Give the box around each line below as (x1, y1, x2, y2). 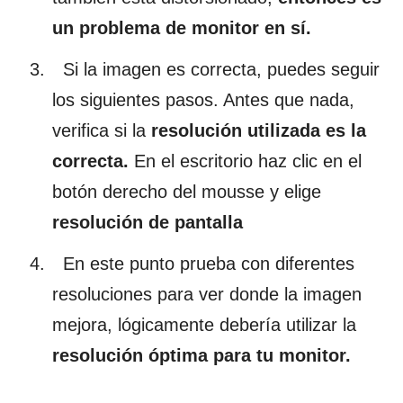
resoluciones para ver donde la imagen (52, 283, 362, 304)
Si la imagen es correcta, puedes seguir (52, 58, 380, 79)
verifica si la (52, 120, 151, 140)
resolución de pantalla (52, 211, 243, 232)
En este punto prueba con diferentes (52, 253, 354, 273)
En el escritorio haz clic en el (129, 150, 362, 171)
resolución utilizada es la (151, 120, 366, 140)
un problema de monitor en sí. (52, 17, 311, 38)
